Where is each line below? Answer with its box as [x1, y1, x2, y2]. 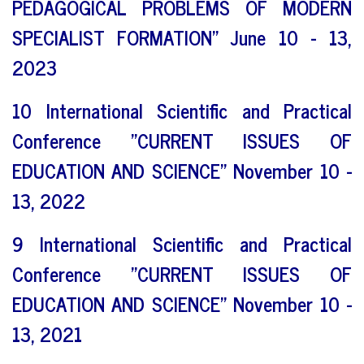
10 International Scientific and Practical [12, 93, 352, 126]
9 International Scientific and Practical [12, 227, 352, 259]
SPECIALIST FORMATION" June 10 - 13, [12, 20, 352, 53]
